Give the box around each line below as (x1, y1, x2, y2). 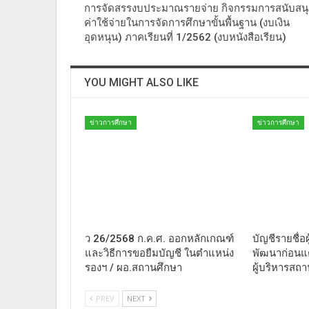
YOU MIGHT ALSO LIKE (84, 76, 199, 90)
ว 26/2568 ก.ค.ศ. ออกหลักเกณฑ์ (85, 232, 234, 245)
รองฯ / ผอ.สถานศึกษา (85, 261, 182, 274)
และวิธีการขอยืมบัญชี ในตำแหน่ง (85, 246, 234, 259)
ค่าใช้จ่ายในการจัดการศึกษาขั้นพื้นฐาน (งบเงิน (84, 17, 290, 30)
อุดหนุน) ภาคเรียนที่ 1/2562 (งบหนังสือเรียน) (84, 31, 286, 44)
